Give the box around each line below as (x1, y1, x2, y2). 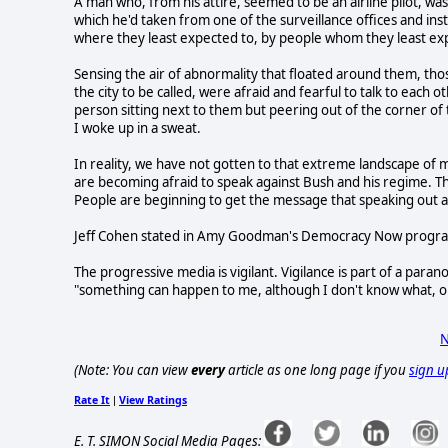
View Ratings (119, 392, 187, 407)
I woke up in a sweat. (74, 118, 201, 137)
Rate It (74, 392, 110, 407)
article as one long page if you (225, 361, 409, 380)
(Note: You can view (74, 361, 191, 380)
